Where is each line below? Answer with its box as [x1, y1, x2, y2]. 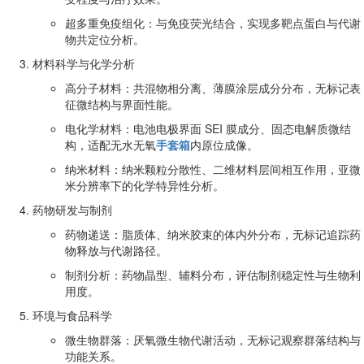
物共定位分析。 [65, 30, 145, 47]
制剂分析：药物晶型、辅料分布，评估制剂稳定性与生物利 [65, 266, 361, 283]
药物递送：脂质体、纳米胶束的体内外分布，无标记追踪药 [65, 225, 361, 242]
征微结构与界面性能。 [65, 95, 179, 112]
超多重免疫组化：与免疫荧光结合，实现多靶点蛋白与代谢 [65, 14, 361, 31]
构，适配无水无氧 [65, 136, 156, 153]
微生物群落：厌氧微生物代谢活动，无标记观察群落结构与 [65, 331, 361, 348]
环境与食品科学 [32, 306, 112, 323]
